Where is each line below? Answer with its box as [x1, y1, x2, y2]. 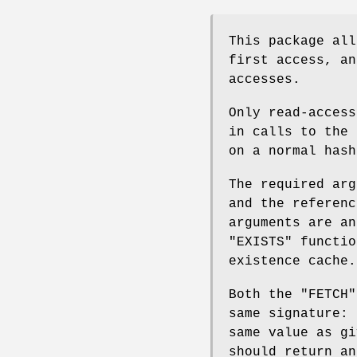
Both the [229, 287, 300, 302]
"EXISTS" [229, 234, 292, 249]
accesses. [229, 72, 300, 87]
